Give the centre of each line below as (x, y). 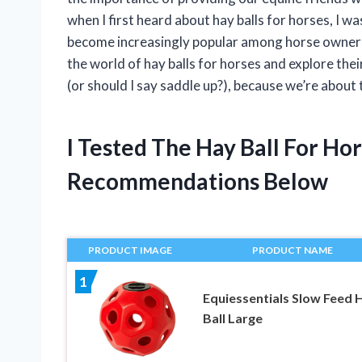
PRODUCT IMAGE (130, 250)
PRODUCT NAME (293, 250)
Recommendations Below (198, 181)
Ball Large (232, 318)
